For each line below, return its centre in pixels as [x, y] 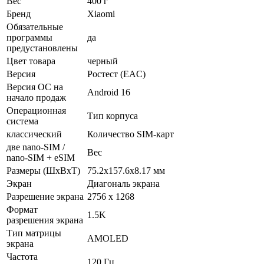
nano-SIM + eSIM [41, 157]
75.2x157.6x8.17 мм [126, 170]
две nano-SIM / [36, 147]
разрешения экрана [45, 220]
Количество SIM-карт [131, 134]
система [22, 121]
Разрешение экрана [45, 196]
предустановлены [42, 48]
